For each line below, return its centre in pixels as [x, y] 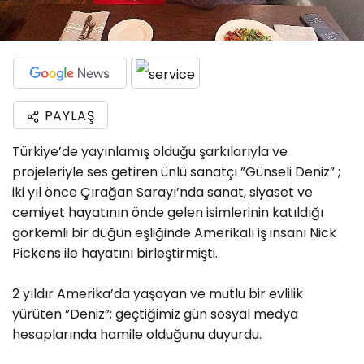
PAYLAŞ [67, 115]
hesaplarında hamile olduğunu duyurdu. [139, 334]
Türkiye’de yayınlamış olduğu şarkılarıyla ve [150, 151]
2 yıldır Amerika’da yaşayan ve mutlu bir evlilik [158, 293]
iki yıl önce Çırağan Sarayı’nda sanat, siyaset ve [162, 192]
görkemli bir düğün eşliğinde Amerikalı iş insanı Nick [174, 232]
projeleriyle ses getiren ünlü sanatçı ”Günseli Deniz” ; [176, 171]
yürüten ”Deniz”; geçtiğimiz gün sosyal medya [155, 314]
